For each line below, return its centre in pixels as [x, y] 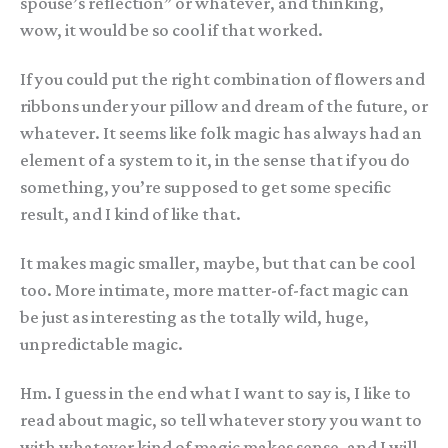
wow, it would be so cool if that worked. [171, 30]
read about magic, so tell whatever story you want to [221, 419]
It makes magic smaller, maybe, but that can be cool [217, 262]
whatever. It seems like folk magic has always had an [221, 133]
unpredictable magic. [101, 343]
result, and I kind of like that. [130, 214]
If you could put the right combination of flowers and [222, 79]
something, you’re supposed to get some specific [205, 187]
